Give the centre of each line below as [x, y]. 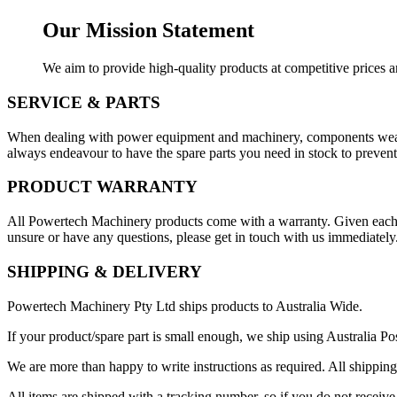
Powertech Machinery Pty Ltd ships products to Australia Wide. [185, 306]
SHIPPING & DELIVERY [105, 271]
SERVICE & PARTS [84, 102]
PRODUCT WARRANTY [102, 187]
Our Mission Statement [148, 31]
